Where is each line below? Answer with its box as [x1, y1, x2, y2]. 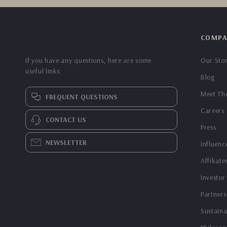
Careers [200, 106, 224, 115]
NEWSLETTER [46, 138, 87, 147]
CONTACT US [46, 115, 86, 124]
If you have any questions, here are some [25, 56, 152, 65]
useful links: [25, 66, 62, 75]
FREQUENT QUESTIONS [46, 92, 118, 101]
